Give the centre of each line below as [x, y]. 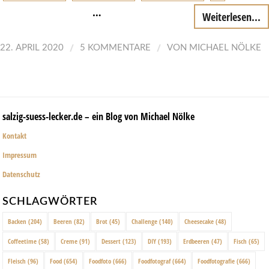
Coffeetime [22, 241]
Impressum [20, 155]
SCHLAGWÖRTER [50, 201]
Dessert [111, 241]
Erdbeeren [196, 241]
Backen [17, 221]
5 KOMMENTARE [115, 47]
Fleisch [17, 261]
